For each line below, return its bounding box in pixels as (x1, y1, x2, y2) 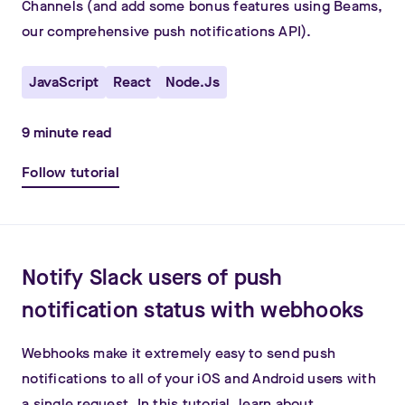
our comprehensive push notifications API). (22, 22, 312, 41)
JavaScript (29, 72, 99, 91)
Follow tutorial (22, 163, 119, 182)
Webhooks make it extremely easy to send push (22, 344, 335, 363)
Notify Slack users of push (22, 263, 283, 292)
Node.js (165, 72, 220, 91)
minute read (30, 123, 111, 142)
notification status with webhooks (22, 296, 364, 325)
